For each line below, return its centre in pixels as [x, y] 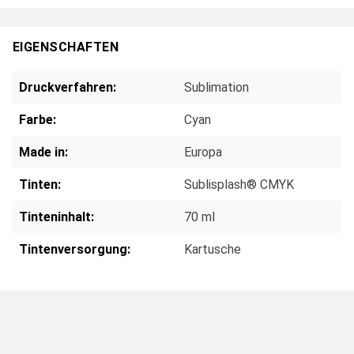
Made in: [43, 152]
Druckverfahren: [68, 87]
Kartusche [213, 249]
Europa [203, 152]
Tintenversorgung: [75, 249]
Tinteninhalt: [56, 217]
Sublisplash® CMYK [239, 184]
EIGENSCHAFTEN [66, 47]
